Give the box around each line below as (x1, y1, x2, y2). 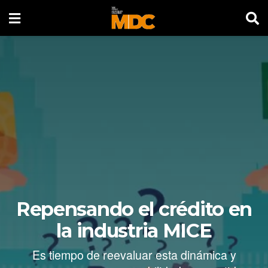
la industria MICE (56, 219, 212, 243)
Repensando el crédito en (16, 197, 252, 221)
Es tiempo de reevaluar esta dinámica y (32, 245, 236, 263)
